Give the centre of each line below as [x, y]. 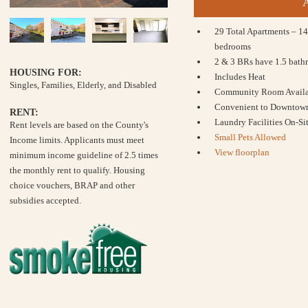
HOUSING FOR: [46, 73]
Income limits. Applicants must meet [77, 140]
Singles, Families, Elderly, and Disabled [83, 85]
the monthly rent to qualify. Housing [77, 170]
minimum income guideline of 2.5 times [84, 155]
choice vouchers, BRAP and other [72, 186]
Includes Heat [240, 77]
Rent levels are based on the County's [79, 125]
